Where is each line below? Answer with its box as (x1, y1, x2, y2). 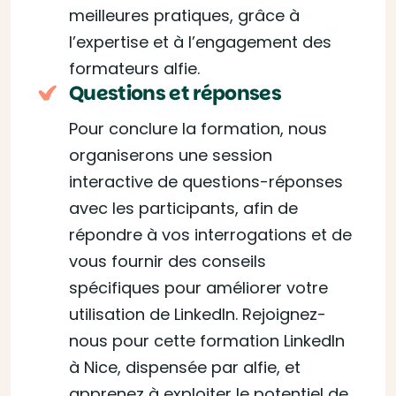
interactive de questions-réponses (69, 171, 343, 193)
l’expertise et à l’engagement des (69, 31, 331, 53)
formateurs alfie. (69, 57, 200, 80)
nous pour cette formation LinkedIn (69, 330, 345, 352)
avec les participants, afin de (69, 197, 298, 219)
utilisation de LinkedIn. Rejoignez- (69, 303, 326, 325)
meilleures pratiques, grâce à (69, 4, 300, 27)
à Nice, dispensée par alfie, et (69, 356, 301, 378)
